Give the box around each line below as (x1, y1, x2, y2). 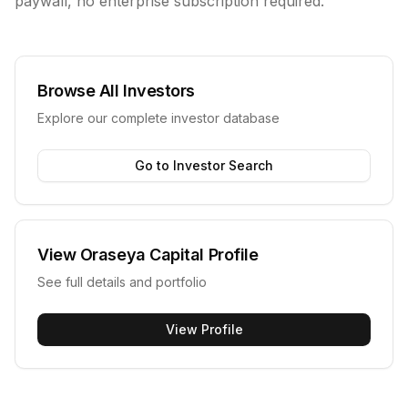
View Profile (165, 321, 243, 337)
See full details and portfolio (37, 274, 207, 290)
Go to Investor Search (135, 158, 273, 173)
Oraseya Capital (79, 245, 205, 264)
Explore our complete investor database (37, 110, 280, 126)
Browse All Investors (37, 81, 195, 100)
